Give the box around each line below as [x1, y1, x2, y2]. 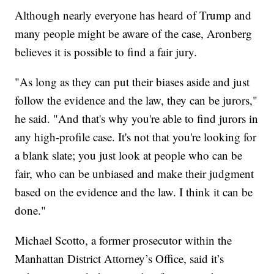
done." [15, 202, 46, 218]
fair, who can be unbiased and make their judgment [15, 165, 254, 181]
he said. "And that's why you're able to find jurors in [15, 110, 259, 126]
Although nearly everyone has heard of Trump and [15, 7, 252, 23]
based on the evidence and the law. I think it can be [15, 183, 253, 199]
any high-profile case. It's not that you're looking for [15, 128, 257, 144]
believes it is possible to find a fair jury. [15, 43, 198, 59]
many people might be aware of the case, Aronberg [15, 25, 253, 41]
